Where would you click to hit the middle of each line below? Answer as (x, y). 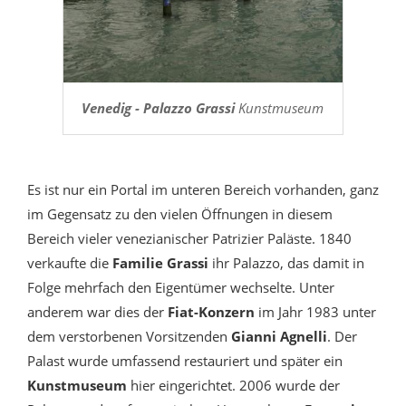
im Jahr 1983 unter (317, 312)
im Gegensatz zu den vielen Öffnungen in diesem (180, 214)
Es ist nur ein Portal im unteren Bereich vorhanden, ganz (203, 190)
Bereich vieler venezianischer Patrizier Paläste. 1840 (189, 239)
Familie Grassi (160, 263)
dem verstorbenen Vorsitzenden (129, 337)
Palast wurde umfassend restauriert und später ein (185, 361)
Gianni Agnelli (279, 337)
